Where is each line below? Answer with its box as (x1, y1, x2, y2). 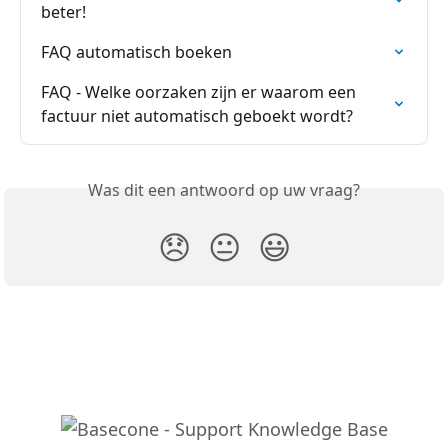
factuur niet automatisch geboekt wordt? (41, 104, 353, 127)
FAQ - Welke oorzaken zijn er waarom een (41, 80, 360, 103)
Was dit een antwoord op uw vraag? (88, 178, 360, 201)
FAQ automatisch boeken (41, 40, 232, 63)
